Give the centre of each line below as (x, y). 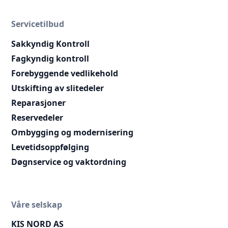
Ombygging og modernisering (73, 132)
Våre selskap (37, 204)
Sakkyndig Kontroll (51, 44)
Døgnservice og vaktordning (69, 162)
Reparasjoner (39, 103)
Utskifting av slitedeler (58, 88)
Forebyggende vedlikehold (65, 73)
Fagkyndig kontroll (50, 58)
